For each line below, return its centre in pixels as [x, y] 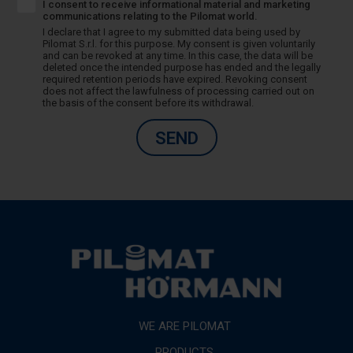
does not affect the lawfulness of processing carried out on [178, 91]
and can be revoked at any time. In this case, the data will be [177, 55]
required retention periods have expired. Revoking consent [175, 79]
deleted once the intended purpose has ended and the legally [181, 67]
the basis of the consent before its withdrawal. [148, 102]
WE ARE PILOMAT [184, 326]
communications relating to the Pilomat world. [150, 16]
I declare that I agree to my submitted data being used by [171, 32]
